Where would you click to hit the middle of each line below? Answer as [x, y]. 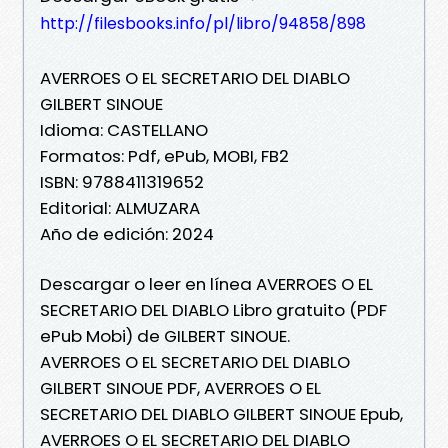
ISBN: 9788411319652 [122, 181]
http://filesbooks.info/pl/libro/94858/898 [203, 23]
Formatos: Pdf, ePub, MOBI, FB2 [164, 155]
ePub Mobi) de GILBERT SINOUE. [165, 335]
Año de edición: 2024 [127, 233]
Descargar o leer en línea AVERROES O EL [206, 283]
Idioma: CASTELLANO [124, 129]
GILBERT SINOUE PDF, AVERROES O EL [180, 387]
